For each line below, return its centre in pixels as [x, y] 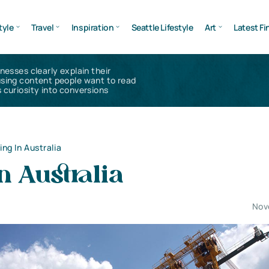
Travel [42, 27]
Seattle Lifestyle [162, 27]
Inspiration [92, 27]
